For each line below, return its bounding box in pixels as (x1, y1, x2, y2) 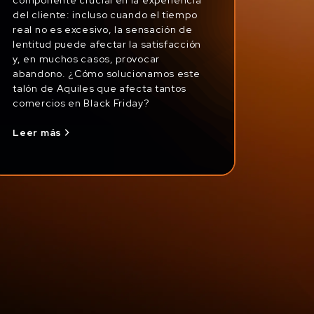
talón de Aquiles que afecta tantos (13, 81, 187, 95)
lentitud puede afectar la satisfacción (13, 37, 201, 50)
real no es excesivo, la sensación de (13, 22, 193, 36)
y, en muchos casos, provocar (13, 52, 160, 65)
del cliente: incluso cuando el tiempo (13, 8, 198, 21)
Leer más (13, 126, 62, 139)
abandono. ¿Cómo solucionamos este (13, 67, 200, 80)
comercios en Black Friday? (13, 96, 149, 109)
